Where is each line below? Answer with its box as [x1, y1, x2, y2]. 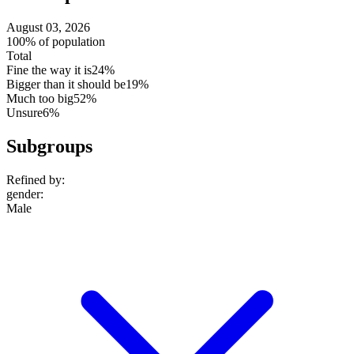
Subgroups [6, 135, 92, 156]
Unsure [6, 105, 43, 119]
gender [6, 186, 40, 201]
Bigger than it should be [6, 77, 126, 91]
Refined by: [6, 172, 65, 186]
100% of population [6, 34, 105, 48]
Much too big [6, 91, 73, 105]
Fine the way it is [6, 62, 92, 77]
